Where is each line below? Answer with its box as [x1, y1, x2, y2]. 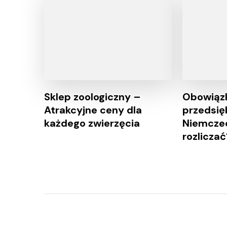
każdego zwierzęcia [44, 117, 140, 130]
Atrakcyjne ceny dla [44, 103, 142, 117]
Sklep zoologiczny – [44, 90, 141, 104]
